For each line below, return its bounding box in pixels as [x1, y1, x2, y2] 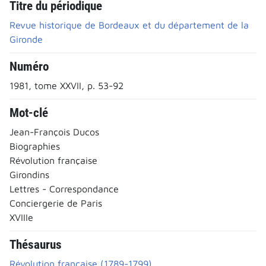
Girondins [9, 169, 49, 180]
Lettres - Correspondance [9, 183, 119, 194]
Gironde [9, 33, 43, 45]
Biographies [9, 140, 60, 151]
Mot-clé [9, 105, 48, 120]
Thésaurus [9, 237, 62, 252]
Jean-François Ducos [9, 126, 99, 137]
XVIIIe [9, 211, 33, 223]
